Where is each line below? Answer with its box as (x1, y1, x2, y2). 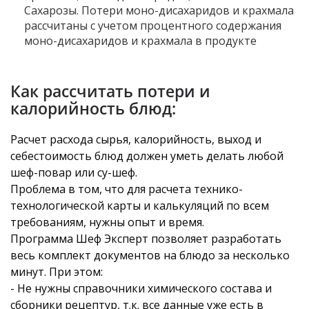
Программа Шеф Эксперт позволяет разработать (10, 230, 281, 246)
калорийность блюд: (10, 97, 176, 119)
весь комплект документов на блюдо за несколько (10, 247, 290, 263)
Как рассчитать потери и (10, 79, 210, 102)
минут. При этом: (10, 263, 103, 279)
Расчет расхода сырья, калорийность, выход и (10, 131, 261, 147)
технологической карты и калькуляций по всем (10, 197, 269, 213)
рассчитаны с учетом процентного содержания (24, 17, 281, 33)
